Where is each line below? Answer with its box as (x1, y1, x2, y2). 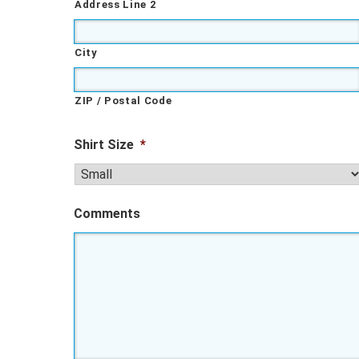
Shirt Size (74, 136, 134, 152)
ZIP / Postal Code (75, 94, 172, 107)
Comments (74, 205, 140, 221)
